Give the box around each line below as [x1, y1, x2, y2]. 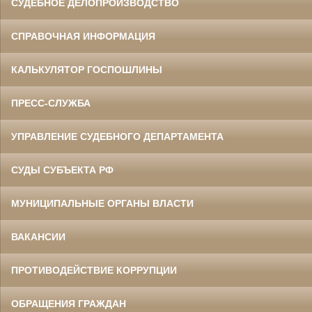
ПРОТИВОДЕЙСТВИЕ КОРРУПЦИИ [11, 265, 177, 276]
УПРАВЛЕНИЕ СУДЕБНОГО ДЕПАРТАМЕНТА [11, 131, 224, 143]
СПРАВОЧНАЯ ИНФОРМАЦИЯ [11, 31, 155, 42]
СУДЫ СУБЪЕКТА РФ [11, 164, 114, 176]
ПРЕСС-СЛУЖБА [11, 97, 91, 109]
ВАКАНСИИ [11, 231, 65, 243]
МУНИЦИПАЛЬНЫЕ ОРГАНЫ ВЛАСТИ [11, 198, 194, 210]
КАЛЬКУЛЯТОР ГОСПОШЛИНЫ [11, 64, 162, 76]
